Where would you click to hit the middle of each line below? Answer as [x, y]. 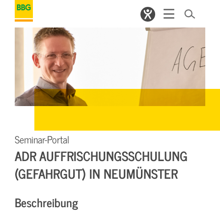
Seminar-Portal [42, 139]
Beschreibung [46, 202]
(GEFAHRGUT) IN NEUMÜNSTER [96, 173]
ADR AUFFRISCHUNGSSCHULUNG [101, 155]
